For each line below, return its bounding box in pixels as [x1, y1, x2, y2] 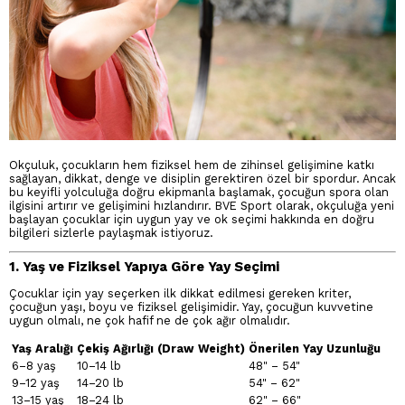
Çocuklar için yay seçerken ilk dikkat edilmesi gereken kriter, [9, 286, 351, 300]
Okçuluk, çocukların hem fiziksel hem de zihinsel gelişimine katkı [9, 158, 374, 172]
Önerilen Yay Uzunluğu [249, 341, 381, 355]
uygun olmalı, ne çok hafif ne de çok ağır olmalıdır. [9, 313, 290, 327]
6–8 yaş [12, 358, 56, 372]
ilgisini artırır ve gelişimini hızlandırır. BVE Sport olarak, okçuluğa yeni [9, 199, 394, 212]
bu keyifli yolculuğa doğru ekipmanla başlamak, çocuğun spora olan [9, 185, 389, 199]
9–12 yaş [12, 375, 60, 390]
